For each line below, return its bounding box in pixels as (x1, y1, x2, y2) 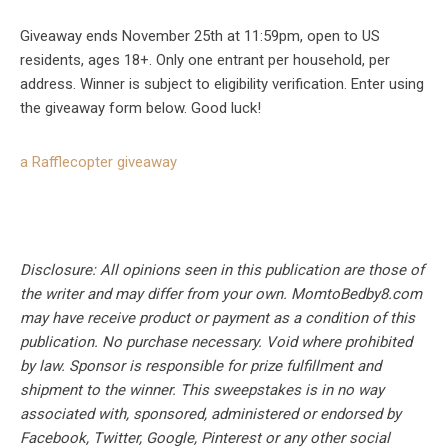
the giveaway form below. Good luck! (20, 99, 261, 118)
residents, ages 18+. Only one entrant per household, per (20, 51, 390, 70)
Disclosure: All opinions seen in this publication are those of (20, 261, 424, 280)
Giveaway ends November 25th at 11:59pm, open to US (20, 27, 380, 46)
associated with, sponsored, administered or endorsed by (20, 405, 401, 424)
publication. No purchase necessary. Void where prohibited (20, 333, 412, 352)
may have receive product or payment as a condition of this (20, 309, 415, 328)
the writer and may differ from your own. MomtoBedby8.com (20, 285, 422, 304)
